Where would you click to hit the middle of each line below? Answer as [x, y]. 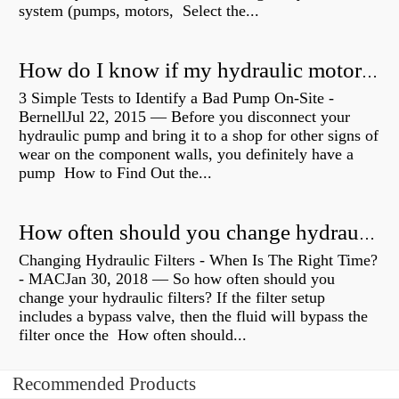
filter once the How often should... [133, 335]
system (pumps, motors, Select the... [139, 11]
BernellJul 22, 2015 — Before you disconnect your [184, 117]
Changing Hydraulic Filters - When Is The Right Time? [198, 261]
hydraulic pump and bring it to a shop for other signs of [199, 136]
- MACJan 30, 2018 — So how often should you [177, 279]
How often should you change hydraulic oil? [367, 235]
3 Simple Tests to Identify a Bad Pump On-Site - [176, 98]
